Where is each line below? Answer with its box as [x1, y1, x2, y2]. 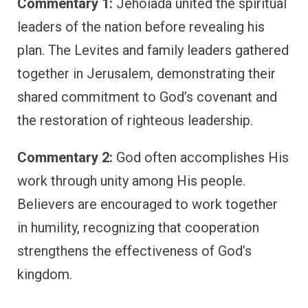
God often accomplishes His [113, 149, 289, 166]
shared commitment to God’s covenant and [17, 89, 277, 106]
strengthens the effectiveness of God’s [17, 243, 252, 260]
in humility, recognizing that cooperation [17, 219, 259, 236]
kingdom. [17, 266, 72, 283]
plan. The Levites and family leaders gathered [17, 42, 289, 59]
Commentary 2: [17, 149, 113, 166]
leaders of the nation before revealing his [17, 19, 265, 36]
